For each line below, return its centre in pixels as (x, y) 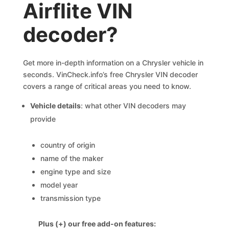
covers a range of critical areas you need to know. (107, 86)
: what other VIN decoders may (134, 106)
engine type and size (76, 171)
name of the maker (72, 158)
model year (59, 185)
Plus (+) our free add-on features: (97, 224)
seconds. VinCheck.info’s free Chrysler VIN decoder (111, 74)
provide (43, 119)
